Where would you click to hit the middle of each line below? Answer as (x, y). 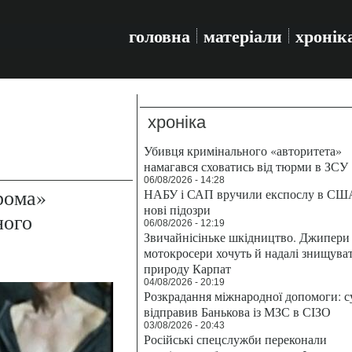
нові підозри (177, 209)
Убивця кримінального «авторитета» (243, 150)
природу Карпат (187, 268)
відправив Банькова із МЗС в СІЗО (237, 312)
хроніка (177, 122)
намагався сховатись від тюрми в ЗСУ (246, 166)
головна (159, 36)
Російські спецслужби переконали (235, 339)
